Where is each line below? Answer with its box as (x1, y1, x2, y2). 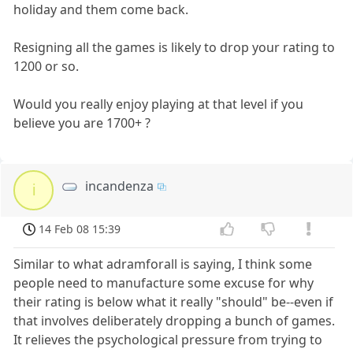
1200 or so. (13, 57, 80, 75)
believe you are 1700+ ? (13, 113, 151, 132)
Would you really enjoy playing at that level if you (13, 95, 304, 113)
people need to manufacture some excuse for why (13, 274, 314, 292)
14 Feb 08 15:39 (39, 221, 121, 236)
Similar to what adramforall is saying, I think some (13, 255, 313, 273)
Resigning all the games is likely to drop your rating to (13, 38, 336, 56)
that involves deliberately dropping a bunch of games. (13, 312, 336, 330)
